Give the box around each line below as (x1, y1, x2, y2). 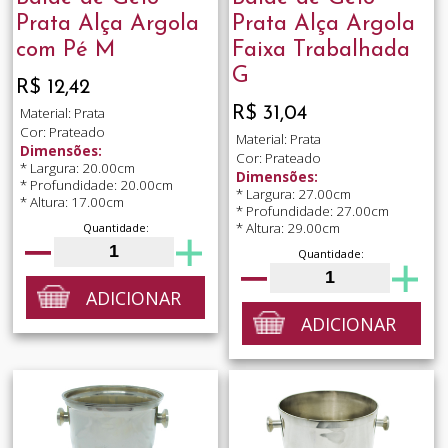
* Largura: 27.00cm (235, 185, 351, 204)
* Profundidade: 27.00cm (235, 202, 389, 221)
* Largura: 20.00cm (19, 159, 135, 178)
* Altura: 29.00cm (235, 219, 340, 238)
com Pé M (15, 38, 115, 62)
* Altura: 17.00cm (19, 193, 124, 212)
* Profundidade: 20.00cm (19, 176, 173, 195)
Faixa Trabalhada (231, 38, 410, 62)
